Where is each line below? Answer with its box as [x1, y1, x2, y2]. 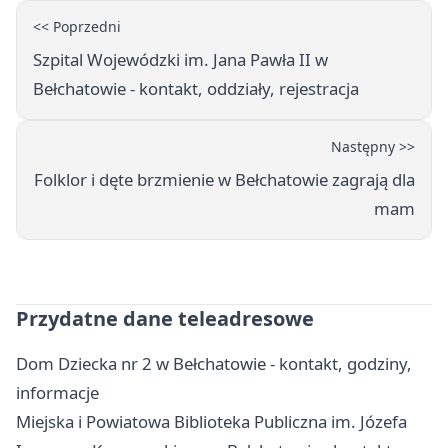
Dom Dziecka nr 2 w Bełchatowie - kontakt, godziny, [16, 351, 412, 375]
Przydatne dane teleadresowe [16, 304, 314, 332]
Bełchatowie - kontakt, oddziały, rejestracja [33, 76, 359, 100]
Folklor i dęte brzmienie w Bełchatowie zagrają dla [34, 167, 415, 191]
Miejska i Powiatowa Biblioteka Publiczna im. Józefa [16, 409, 407, 433]
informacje [16, 380, 99, 404]
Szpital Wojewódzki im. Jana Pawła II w [33, 47, 328, 71]
